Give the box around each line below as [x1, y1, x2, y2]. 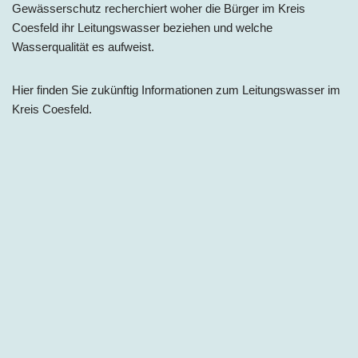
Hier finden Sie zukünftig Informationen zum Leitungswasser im [12, 83, 340, 97]
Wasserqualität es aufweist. [12, 40, 154, 54]
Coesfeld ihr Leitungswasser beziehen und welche [12, 21, 272, 35]
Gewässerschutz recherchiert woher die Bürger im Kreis [12, 2, 305, 16]
